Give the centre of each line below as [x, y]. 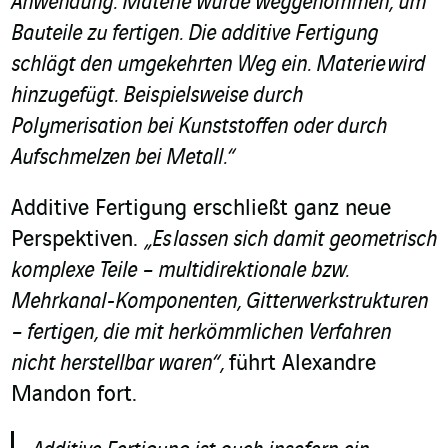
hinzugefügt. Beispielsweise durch [157, 96]
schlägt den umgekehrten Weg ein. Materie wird [218, 65]
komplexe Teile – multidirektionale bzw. [180, 271]
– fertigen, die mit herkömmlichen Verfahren [201, 333]
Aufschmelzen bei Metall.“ [123, 158]
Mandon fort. [74, 395]
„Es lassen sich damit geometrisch [290, 240]
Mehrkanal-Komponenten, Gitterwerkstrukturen [220, 302]
